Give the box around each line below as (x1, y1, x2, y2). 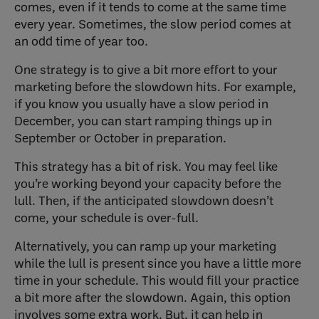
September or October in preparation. (14, 130, 226, 147)
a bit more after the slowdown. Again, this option (14, 289, 291, 306)
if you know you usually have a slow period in (14, 95, 268, 113)
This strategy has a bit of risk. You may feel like (14, 158, 278, 175)
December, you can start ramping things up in (14, 113, 272, 130)
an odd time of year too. (14, 33, 148, 50)
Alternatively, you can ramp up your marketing (14, 238, 276, 255)
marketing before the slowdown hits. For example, (14, 78, 296, 95)
